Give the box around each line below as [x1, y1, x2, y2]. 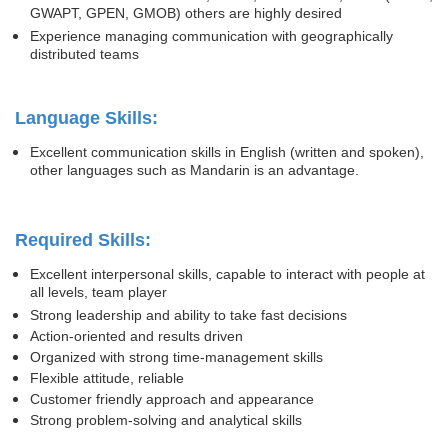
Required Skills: [15, 230, 151, 250]
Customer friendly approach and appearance [30, 391, 314, 407]
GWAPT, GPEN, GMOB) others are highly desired [30, 5, 342, 25]
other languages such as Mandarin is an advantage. [30, 162, 363, 182]
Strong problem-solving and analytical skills [30, 412, 302, 428]
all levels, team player [30, 284, 167, 304]
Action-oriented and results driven [30, 328, 243, 344]
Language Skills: [15, 108, 158, 128]
